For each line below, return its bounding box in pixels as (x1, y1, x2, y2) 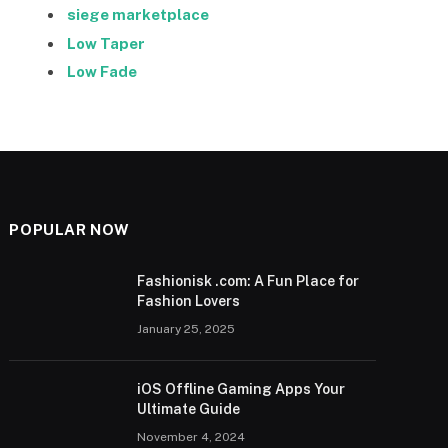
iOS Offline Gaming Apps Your (137, 380, 346, 397)
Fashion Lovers (137, 292, 241, 309)
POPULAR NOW (9, 220, 130, 238)
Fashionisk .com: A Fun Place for (137, 272, 360, 289)
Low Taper (67, 34, 145, 52)
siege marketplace (67, 6, 209, 24)
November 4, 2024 (137, 429, 246, 444)
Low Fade (67, 63, 137, 81)
